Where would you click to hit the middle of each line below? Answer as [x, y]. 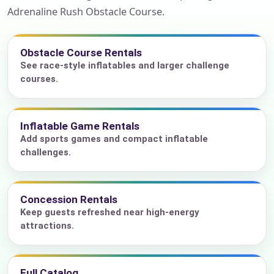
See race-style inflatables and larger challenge [125, 66]
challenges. [46, 153]
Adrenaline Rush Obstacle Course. [86, 12]
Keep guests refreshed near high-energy [110, 213]
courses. [39, 79]
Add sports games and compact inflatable [114, 139]
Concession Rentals [69, 200]
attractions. [47, 226]
